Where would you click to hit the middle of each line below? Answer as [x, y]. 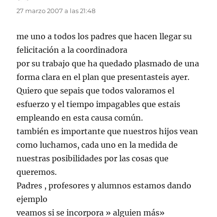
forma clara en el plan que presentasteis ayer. [103, 77]
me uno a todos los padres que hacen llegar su [104, 37]
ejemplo [32, 199]
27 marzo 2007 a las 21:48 [56, 11]
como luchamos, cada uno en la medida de [97, 145]
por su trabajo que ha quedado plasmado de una [108, 64]
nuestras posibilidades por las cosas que [93, 159]
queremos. [37, 172]
